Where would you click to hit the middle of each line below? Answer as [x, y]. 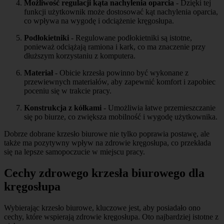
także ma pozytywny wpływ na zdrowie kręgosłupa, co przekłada [107, 143]
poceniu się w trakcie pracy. [68, 91]
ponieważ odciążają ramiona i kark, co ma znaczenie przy [115, 47]
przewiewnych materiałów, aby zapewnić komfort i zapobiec [120, 82]
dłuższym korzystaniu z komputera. [80, 56]
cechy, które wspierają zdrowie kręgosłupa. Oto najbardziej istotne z [111, 217]
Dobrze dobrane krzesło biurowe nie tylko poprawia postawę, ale [107, 134]
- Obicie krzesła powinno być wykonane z [121, 73]
